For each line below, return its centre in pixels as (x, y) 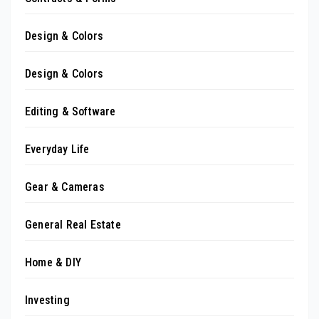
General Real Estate (73, 224)
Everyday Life (57, 149)
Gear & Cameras (65, 187)
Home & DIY (53, 262)
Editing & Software (70, 111)
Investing (47, 300)
